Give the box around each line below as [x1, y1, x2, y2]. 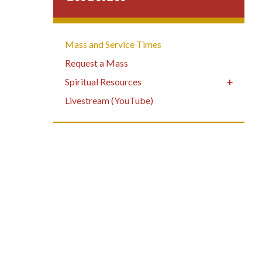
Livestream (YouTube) [64, 95, 153, 106]
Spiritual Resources [64, 76, 142, 88]
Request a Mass [64, 57, 128, 69]
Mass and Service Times [64, 39, 161, 50]
